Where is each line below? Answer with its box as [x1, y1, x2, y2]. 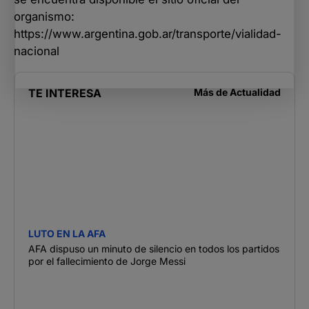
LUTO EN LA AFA [28, 227, 106, 239]
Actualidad [230, 86, 281, 98]
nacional [14, 43, 59, 58]
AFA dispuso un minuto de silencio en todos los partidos [28, 242, 279, 255]
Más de [194, 86, 230, 98]
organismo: [14, 9, 74, 23]
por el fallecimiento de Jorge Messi [28, 255, 186, 267]
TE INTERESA [28, 86, 101, 100]
